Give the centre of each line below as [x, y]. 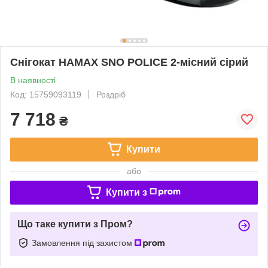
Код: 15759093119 [46, 94]
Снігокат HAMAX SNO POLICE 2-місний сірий [129, 62]
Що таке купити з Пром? [75, 224]
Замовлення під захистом [83, 243]
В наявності [33, 80]
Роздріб [111, 94]
